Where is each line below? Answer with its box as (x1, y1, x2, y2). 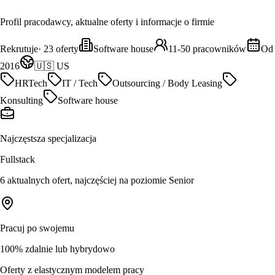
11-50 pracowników (168, 43, 246, 54)
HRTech (15, 77, 47, 88)
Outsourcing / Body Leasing (112, 77, 222, 88)
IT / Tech (62, 77, 98, 88)
